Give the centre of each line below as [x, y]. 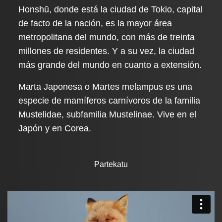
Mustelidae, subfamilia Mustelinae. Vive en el [108, 114]
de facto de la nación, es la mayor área [95, 23]
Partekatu [111, 164]
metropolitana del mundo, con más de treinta [107, 37]
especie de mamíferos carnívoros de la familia [110, 101]
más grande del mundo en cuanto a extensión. [110, 65]
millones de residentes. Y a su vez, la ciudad [107, 51]
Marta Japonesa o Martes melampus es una [106, 87]
